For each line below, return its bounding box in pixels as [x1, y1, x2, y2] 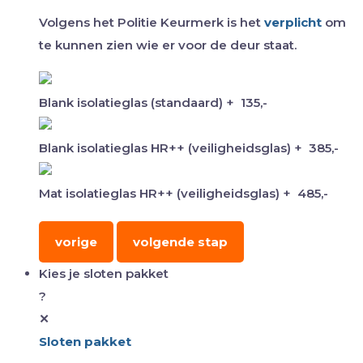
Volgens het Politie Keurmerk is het [39, 15, 264, 31]
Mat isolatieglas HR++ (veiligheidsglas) [39, 186, 283, 202]
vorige [55, 234, 97, 250]
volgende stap [133, 234, 228, 250]
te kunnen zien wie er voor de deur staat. [39, 37, 297, 53]
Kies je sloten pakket [39, 266, 169, 282]
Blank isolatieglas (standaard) [39, 95, 226, 111]
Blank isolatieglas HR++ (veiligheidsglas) [39, 140, 294, 156]
